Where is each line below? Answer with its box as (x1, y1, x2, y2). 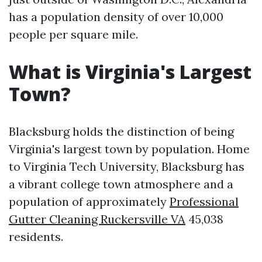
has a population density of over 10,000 (9, 9, 223, 24)
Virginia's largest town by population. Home (9, 142, 250, 156)
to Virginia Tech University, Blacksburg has (9, 159, 244, 174)
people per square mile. (9, 27, 138, 42)
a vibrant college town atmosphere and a (9, 177, 233, 191)
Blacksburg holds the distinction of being (9, 124, 234, 139)
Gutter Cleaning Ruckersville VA (9, 212, 185, 226)
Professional (170, 194, 239, 209)
